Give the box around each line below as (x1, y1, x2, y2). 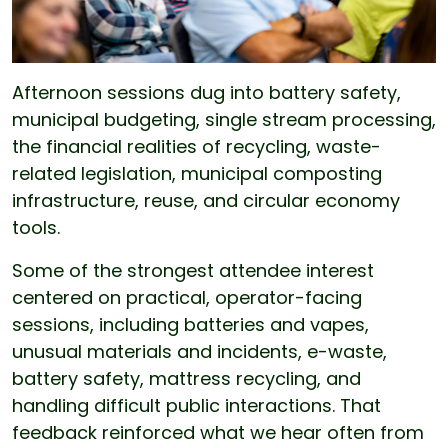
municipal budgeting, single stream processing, (12, 107, 436, 133)
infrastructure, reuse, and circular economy (12, 188, 400, 214)
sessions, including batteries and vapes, (12, 312, 369, 338)
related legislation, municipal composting (12, 161, 382, 187)
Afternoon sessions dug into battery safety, (12, 80, 401, 106)
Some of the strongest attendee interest (12, 258, 374, 284)
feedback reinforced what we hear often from (12, 420, 424, 446)
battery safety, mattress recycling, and (12, 366, 361, 392)
